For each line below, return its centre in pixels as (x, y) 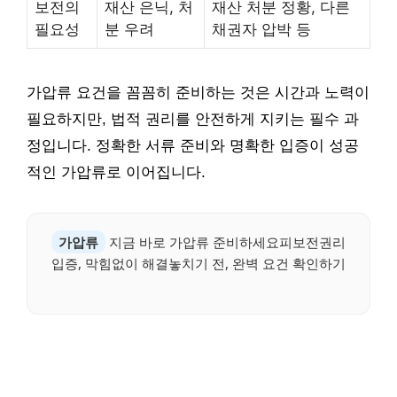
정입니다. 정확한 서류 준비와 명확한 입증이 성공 (193, 145)
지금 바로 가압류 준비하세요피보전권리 (226, 241)
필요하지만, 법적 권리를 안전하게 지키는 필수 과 (193, 119)
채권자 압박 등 (261, 29)
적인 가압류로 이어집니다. (116, 172)
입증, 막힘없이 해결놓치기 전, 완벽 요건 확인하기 (198, 263)
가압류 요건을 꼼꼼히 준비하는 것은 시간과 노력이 (198, 92)
